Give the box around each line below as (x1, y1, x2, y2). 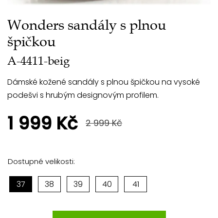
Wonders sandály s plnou (7, 16, 166, 34)
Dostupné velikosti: (8, 156, 75, 166)
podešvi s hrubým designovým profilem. (7, 89, 159, 101)
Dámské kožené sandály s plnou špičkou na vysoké (7, 76, 200, 88)
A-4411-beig (7, 54, 70, 68)
